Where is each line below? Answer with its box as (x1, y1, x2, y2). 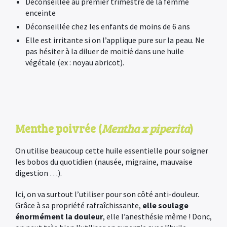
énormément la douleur (15, 211, 103, 221)
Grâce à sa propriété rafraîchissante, (15, 200, 142, 210)
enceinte (25, 8, 56, 18)
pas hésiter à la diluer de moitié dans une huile (25, 46, 184, 56)
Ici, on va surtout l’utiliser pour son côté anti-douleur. (15, 189, 199, 199)
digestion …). (15, 168, 62, 178)
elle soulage (142, 200, 188, 210)
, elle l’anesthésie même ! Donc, (103, 211, 212, 221)
